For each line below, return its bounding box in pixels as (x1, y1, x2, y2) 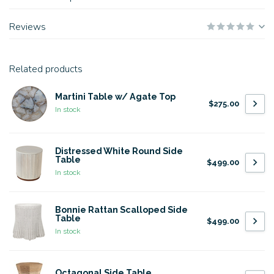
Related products (9, 62, 83, 76)
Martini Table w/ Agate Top (55, 92, 176, 102)
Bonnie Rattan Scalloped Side (55, 205, 188, 215)
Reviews (9, 20, 46, 34)
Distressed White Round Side (55, 146, 183, 156)
